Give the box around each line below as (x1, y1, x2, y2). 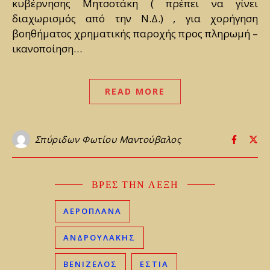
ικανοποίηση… (12, 42, 82, 56)
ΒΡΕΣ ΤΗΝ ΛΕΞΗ (91, 178, 179, 191)
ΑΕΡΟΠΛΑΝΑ (63, 206, 122, 217)
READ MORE (105, 86, 165, 98)
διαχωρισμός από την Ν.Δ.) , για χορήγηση (12, 11, 258, 26)
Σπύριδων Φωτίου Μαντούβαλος (34, 133, 181, 146)
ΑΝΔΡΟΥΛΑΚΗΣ (63, 232, 136, 243)
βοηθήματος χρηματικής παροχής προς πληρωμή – (12, 27, 258, 41)
